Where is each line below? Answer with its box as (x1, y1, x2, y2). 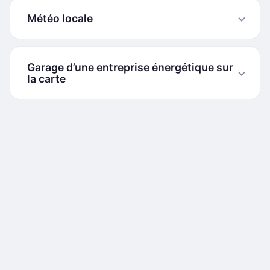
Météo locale (27, 12, 93, 25)
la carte (27, 72, 66, 85)
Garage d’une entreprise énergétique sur (27, 61, 233, 74)
